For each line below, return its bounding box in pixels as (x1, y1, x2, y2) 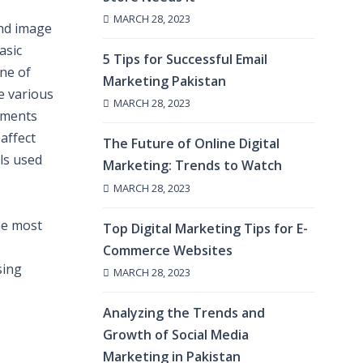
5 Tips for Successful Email (103, 50, 267, 69)
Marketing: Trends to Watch (103, 156, 282, 175)
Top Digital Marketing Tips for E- (103, 219, 308, 237)
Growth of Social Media (103, 325, 249, 344)
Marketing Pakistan (103, 72, 226, 91)
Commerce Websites (103, 241, 233, 259)
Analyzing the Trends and (103, 303, 265, 322)
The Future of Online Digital (103, 135, 280, 153)
